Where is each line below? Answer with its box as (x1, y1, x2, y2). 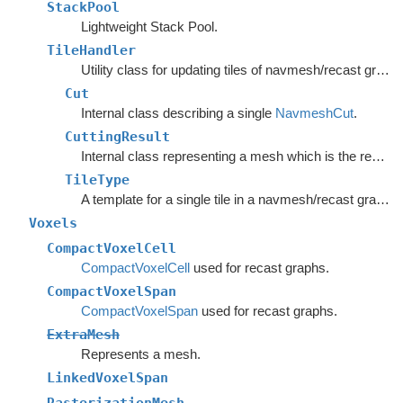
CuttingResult (65, 129, 170, 145)
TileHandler (47, 42, 136, 58)
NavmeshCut (274, 105, 354, 121)
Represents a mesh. (80, 346, 201, 362)
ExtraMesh (47, 327, 120, 343)
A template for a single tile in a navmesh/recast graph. (375, 192, 390, 207)
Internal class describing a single (80, 105, 275, 121)
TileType (65, 172, 130, 188)
